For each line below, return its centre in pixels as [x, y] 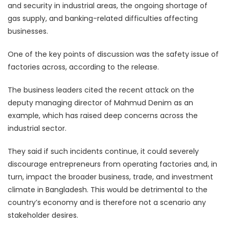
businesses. [28, 31]
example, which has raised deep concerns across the [103, 116]
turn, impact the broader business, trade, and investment [110, 177]
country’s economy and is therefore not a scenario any [107, 203]
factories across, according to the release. [83, 67]
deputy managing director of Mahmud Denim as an [100, 103]
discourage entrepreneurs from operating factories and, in [112, 164]
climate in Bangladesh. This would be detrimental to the [108, 190]
